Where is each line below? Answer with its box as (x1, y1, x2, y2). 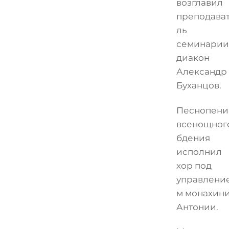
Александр (176, 66, 227, 77)
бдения (176, 132, 210, 143)
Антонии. (176, 201, 218, 212)
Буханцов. (176, 80, 221, 90)
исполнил (176, 146, 222, 157)
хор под (176, 160, 212, 171)
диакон (176, 52, 210, 63)
